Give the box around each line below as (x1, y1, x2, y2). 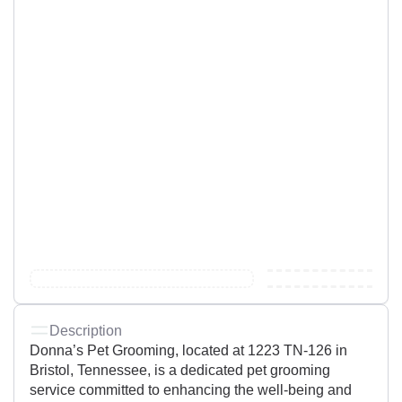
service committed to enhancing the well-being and (30, 381, 352, 398)
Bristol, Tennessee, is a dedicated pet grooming (30, 362, 330, 379)
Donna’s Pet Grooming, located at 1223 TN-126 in (30, 342, 347, 359)
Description (49, 322, 122, 339)
